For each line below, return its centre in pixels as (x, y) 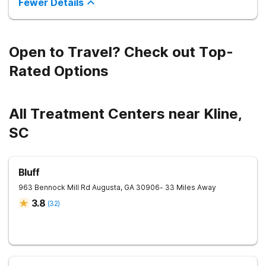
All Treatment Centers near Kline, (126, 114)
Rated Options (59, 71)
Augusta (106, 187)
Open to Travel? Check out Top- (121, 52)
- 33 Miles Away (188, 187)
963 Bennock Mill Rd (54, 187)
